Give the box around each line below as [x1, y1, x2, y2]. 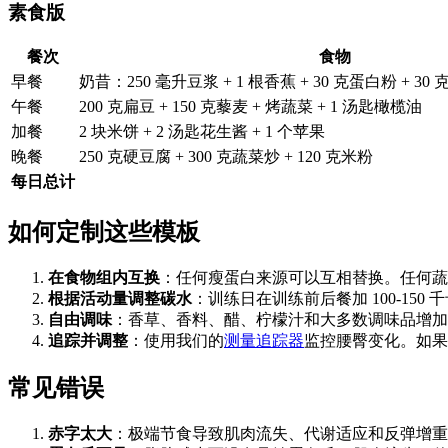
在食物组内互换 [48, 269, 160, 287]
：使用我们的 [128, 332, 224, 350]
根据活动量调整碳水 [48, 290, 192, 308]
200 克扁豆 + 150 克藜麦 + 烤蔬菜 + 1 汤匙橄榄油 [79, 98, 422, 116]
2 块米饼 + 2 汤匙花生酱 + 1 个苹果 [79, 123, 325, 141]
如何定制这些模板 [8, 219, 200, 246]
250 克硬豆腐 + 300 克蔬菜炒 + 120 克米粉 [79, 148, 373, 166]
